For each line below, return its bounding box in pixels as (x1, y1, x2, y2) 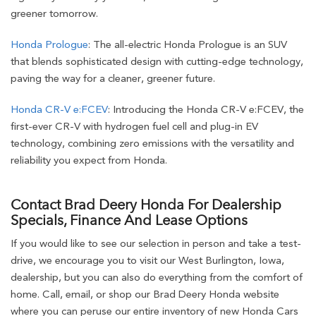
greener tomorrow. (11, 6, 98, 20)
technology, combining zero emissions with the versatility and (11, 136, 294, 150)
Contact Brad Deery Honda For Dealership (11, 195, 281, 213)
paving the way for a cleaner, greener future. (11, 71, 215, 85)
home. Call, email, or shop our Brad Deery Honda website (11, 287, 279, 300)
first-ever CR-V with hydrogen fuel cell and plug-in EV (11, 119, 258, 133)
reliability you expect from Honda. (11, 153, 167, 166)
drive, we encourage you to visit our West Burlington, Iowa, (11, 253, 284, 267)
